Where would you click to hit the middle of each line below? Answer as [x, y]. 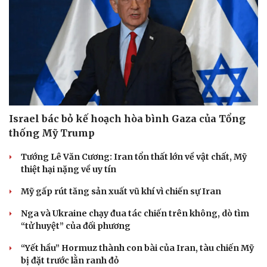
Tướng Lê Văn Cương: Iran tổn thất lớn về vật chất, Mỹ [134, 157]
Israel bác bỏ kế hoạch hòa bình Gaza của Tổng [127, 119]
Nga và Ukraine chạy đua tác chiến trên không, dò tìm [135, 214]
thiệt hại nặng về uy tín [69, 170]
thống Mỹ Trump [52, 133]
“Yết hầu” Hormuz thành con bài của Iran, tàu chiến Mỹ [137, 248]
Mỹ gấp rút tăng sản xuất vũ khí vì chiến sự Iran [121, 192]
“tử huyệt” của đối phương [76, 226]
